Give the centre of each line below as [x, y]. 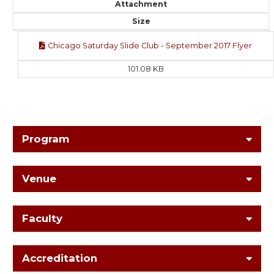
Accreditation [60, 258]
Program [46, 139]
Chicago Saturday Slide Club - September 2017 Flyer [150, 46]
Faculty [42, 219]
